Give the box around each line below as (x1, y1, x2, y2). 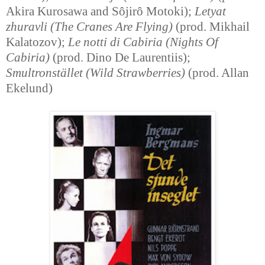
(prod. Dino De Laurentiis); (50, 51, 190, 64)
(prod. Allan (185, 66, 249, 80)
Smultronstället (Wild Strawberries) (6, 66, 185, 80)
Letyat (195, 5, 226, 18)
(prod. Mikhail (173, 20, 250, 34)
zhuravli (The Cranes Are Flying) (6, 20, 173, 34)
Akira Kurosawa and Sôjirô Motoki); (6, 5, 195, 18)
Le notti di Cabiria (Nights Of (68, 35, 218, 49)
